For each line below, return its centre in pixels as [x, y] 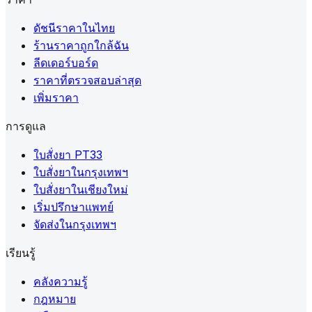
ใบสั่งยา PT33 [68, 155]
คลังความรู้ [61, 281]
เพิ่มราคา [56, 97]
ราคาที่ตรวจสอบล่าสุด [87, 80]
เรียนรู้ [21, 253]
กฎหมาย [55, 299]
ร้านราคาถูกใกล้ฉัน [81, 45]
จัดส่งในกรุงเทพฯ [75, 224]
